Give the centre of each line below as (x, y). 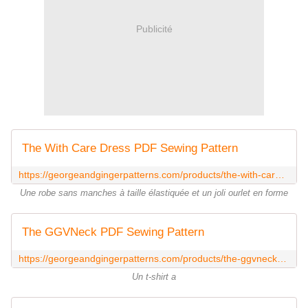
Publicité (154, 29)
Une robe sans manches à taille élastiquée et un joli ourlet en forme (154, 193)
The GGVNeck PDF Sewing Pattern (113, 232)
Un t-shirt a (154, 277)
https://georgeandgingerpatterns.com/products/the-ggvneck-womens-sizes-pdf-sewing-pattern (282, 258)
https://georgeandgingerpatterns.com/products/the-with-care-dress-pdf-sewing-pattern (280, 174)
